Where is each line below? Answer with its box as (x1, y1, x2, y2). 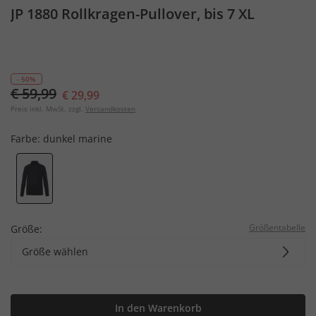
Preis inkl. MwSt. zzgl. (11, 104, 83, 114)
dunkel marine (43, 132, 112, 145)
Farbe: (11, 132, 43, 145)
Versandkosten (85, 104, 135, 114)
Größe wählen (22, 244, 88, 258)
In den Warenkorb (114, 300, 202, 315)
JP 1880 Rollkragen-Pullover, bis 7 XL (11, 4, 255, 23)
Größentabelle (249, 221, 305, 233)
